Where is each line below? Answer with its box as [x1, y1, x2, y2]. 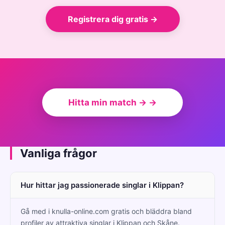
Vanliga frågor [20, 146, 97, 160]
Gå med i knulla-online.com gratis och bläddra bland [21, 206, 192, 215]
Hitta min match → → [68, 97, 157, 107]
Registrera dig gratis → [67, 14, 158, 24]
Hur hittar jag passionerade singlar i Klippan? [21, 180, 184, 190]
